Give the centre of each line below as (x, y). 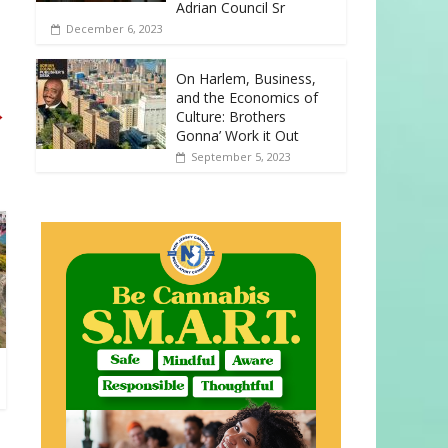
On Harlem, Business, (246, 79)
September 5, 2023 (241, 157)
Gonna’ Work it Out (237, 136)
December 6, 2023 (114, 29)
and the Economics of (247, 98)
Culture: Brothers (231, 117)
